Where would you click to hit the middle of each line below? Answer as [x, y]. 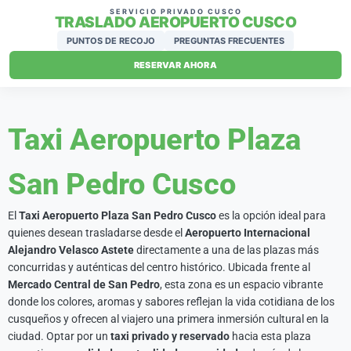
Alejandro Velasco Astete [71, 250]
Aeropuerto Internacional [248, 233]
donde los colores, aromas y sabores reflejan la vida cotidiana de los [171, 302]
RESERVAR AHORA [175, 65]
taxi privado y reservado [170, 336]
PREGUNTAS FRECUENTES [229, 41]
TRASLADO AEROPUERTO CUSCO [175, 22]
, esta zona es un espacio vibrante [241, 284]
